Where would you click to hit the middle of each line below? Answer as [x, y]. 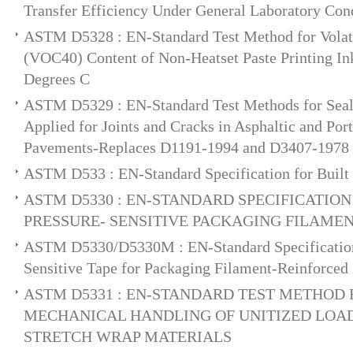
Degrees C [57, 79]
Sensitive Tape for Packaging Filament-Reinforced [186, 268]
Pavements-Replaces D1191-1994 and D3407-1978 [186, 147]
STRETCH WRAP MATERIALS [128, 336]
